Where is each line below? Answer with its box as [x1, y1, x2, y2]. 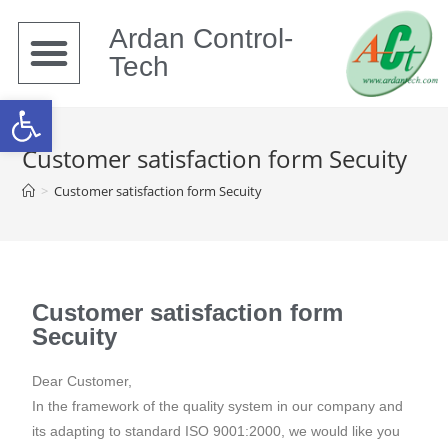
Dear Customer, [32, 372, 133, 389]
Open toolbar [9, 87, 208, 130]
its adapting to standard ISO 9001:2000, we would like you [32, 422, 401, 439]
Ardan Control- [108, 23, 293, 55]
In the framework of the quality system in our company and [32, 397, 404, 414]
